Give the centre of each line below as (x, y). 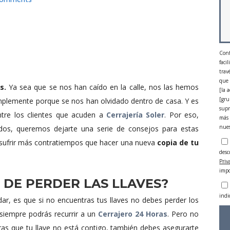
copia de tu (178, 143)
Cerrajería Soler (135, 115)
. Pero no (183, 214)
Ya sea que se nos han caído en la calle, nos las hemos (102, 87)
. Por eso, (182, 115)
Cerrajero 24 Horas (133, 214)
